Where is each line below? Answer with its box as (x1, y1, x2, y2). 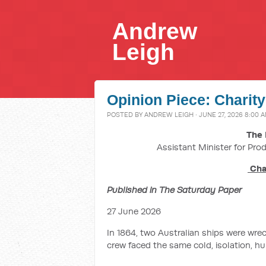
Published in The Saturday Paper (107, 184, 242, 195)
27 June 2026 (107, 205, 161, 217)
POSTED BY (107, 110, 144, 119)
